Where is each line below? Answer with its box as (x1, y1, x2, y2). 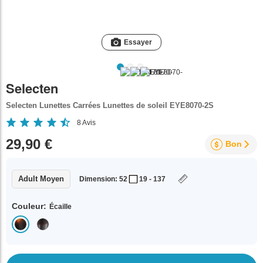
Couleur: (12, 201, 46, 211)
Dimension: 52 (79, 175, 127, 183)
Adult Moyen (18, 174, 64, 183)
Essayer (124, 38, 152, 46)
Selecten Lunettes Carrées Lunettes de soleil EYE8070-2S (6, 101, 214, 110)
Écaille (49, 202, 72, 211)
